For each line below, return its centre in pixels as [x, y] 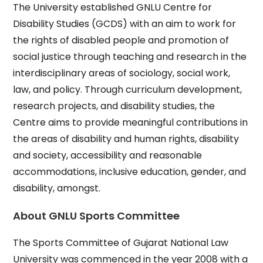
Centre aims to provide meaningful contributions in [131, 122]
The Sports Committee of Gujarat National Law [121, 243]
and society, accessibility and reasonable [108, 155]
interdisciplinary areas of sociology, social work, [122, 73]
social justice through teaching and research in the [130, 57]
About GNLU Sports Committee [97, 216]
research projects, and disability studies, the [114, 106]
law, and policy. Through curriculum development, [128, 90]
